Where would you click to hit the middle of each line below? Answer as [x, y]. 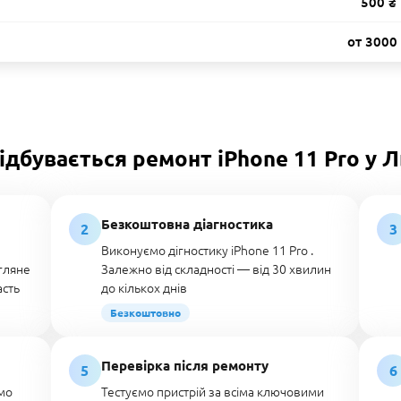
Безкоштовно [145, 312]
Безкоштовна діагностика [187, 224]
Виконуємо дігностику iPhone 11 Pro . [207, 250]
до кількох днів [144, 287]
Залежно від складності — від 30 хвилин [216, 269]
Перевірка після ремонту [184, 365]
